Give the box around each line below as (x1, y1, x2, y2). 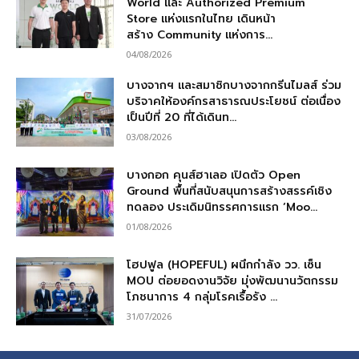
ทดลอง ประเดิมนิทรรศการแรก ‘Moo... (127, 199, 318, 216)
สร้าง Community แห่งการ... (127, 26, 273, 44)
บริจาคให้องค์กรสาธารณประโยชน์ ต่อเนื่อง (127, 93, 341, 111)
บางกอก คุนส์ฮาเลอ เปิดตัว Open (127, 167, 301, 184)
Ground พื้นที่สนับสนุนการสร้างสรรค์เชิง (127, 183, 333, 200)
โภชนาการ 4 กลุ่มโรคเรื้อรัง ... (127, 288, 278, 305)
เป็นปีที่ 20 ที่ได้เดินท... (127, 109, 237, 127)
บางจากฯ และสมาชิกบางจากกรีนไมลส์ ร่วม (127, 77, 342, 95)
